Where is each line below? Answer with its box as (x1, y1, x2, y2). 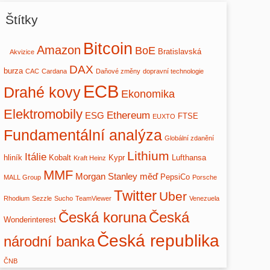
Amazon (37, 43, 81, 57)
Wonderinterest (4, 215, 57, 224)
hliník (4, 152, 23, 162)
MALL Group (4, 173, 42, 181)
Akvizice (10, 48, 35, 55)
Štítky (5, 13, 39, 27)
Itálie (25, 151, 47, 162)
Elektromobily (4, 106, 83, 122)
